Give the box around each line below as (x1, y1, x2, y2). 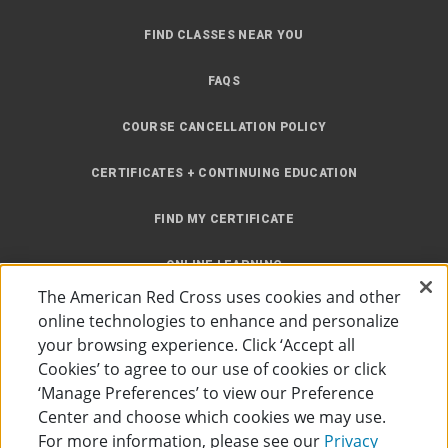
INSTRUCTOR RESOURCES (140, 304, 308, 318)
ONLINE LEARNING (165, 258, 283, 272)
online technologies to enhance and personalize (38, 310, 400, 332)
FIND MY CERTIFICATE (154, 212, 294, 226)
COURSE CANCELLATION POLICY (121, 120, 327, 134)
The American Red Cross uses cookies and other (38, 286, 402, 308)
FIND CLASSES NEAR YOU (144, 28, 304, 42)
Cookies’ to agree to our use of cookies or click (38, 358, 387, 380)
